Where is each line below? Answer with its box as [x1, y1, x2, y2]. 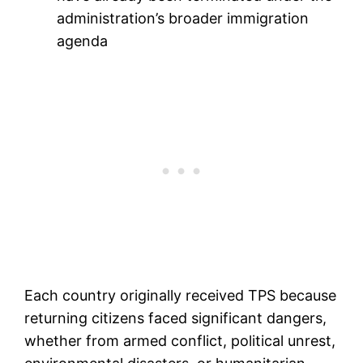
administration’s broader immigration [57, 9, 310, 27]
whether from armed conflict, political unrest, [24, 331, 336, 349]
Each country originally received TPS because [24, 286, 337, 304]
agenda [57, 32, 109, 49]
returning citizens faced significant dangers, [24, 309, 327, 327]
